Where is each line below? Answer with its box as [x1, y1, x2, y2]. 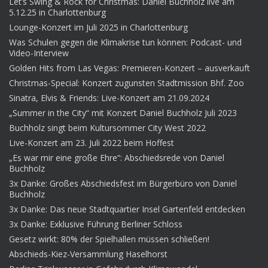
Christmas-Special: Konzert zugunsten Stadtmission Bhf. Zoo [9, 77, 244, 89]
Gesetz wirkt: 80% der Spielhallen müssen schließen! [9, 233, 209, 245]
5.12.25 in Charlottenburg [9, 6, 106, 18]
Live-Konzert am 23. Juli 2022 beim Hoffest [9, 136, 174, 148]
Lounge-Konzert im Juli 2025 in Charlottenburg [9, 21, 188, 33]
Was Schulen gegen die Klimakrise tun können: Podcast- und [9, 36, 242, 48]
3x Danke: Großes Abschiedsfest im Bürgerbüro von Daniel [9, 177, 237, 189]
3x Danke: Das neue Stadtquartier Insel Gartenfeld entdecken [9, 203, 245, 215]
